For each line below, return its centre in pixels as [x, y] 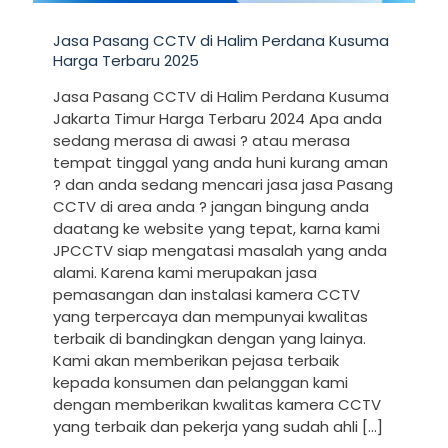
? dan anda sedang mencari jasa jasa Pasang [223, 184]
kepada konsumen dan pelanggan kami [200, 382]
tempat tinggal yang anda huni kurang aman [220, 162]
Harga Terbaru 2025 [126, 60]
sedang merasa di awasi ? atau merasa [201, 140]
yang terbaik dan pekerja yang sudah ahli [205, 426]
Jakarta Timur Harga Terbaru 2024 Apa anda [217, 118]
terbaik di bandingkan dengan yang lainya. [209, 338]
